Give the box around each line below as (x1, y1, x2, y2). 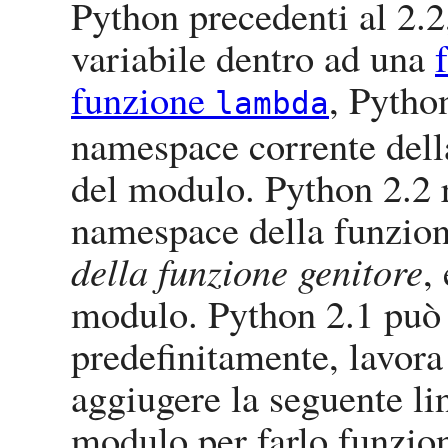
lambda (215, 85, 329, 122)
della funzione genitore (71, 245, 423, 297)
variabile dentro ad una (71, 31, 435, 84)
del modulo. (71, 161, 265, 214)
